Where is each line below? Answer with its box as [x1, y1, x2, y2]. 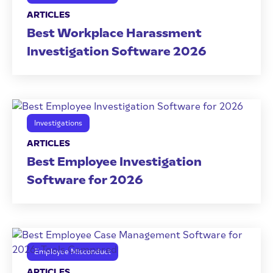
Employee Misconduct [34, 247, 111, 256]
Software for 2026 [27, 172, 143, 187]
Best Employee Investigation [27, 154, 202, 169]
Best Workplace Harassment [27, 26, 202, 40]
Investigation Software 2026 [27, 44, 207, 58]
